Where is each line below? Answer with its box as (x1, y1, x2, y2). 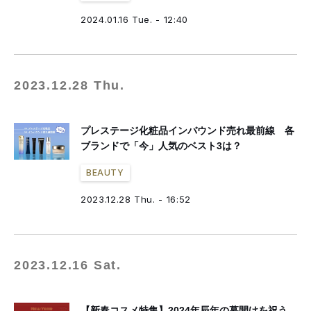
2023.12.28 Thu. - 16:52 (81, 194, 191, 205)
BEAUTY (86, 167, 124, 178)
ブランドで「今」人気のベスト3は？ (81, 140, 242, 151)
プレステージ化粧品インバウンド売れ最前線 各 (81, 125, 294, 136)
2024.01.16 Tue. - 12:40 (81, 14, 188, 25)
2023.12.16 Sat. (14, 258, 121, 272)
